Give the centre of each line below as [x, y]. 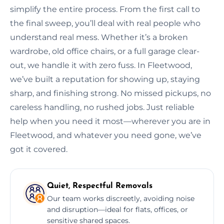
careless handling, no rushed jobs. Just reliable [102, 107]
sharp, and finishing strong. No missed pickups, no [110, 93]
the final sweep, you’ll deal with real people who [105, 23]
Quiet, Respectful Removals [100, 186]
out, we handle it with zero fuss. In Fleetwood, [101, 65]
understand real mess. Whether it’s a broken [99, 37]
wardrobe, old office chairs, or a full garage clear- [105, 51]
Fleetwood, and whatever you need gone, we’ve [106, 135]
